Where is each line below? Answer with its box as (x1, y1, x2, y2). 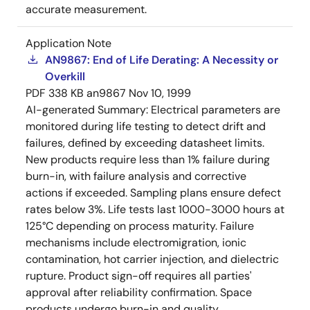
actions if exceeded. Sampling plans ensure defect (26, 185, 281, 200)
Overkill (45, 69, 85, 84)
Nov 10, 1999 (129, 85, 191, 100)
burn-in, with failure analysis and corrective (26, 168, 246, 183)
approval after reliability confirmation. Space (26, 284, 252, 300)
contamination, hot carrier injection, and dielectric (26, 251, 279, 266)
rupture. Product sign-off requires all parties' (26, 268, 252, 283)
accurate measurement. (26, 1, 147, 17)
